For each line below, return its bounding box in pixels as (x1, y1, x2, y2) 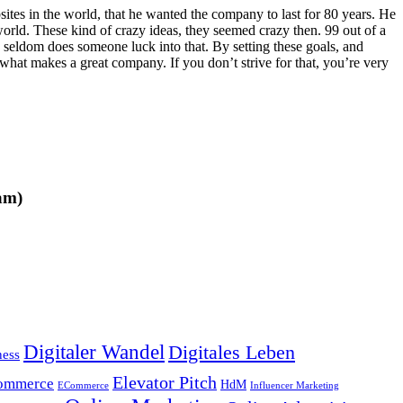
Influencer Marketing (250, 380, 339, 390)
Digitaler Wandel (23, 339, 165, 363)
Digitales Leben (168, 341, 295, 363)
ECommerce (58, 380, 109, 390)
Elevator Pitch (112, 372, 217, 392)
